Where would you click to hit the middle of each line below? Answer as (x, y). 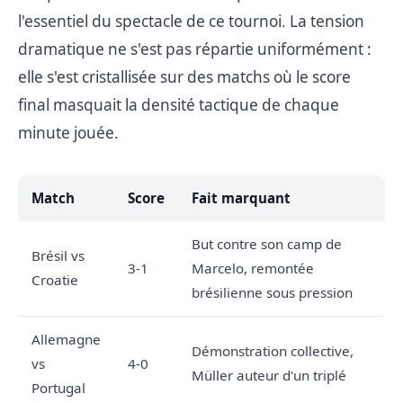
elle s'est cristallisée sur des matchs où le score (184, 76)
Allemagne (66, 339)
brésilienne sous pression (272, 292)
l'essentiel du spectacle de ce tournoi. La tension (191, 21)
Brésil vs (58, 255)
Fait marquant (241, 197)
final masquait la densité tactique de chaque (179, 104)
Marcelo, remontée (253, 268)
